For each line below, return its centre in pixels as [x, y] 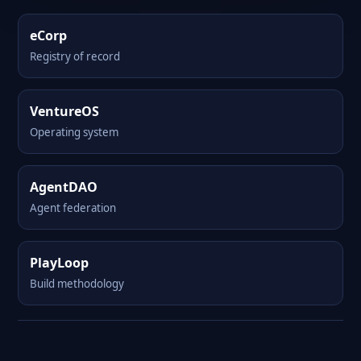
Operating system [74, 132]
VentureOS [64, 111]
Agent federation [73, 208]
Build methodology [77, 284]
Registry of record [75, 56]
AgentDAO [64, 187]
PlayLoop [59, 263]
